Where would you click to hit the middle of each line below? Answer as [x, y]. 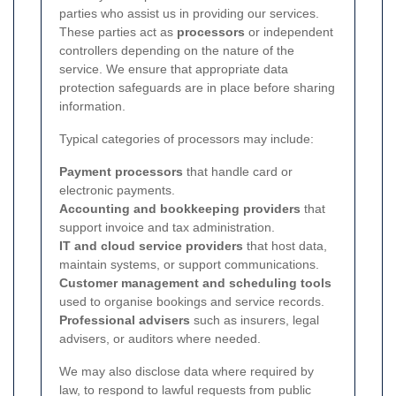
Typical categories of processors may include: [187, 139]
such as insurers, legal [255, 320]
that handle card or [238, 171]
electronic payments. [117, 190]
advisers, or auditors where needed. [160, 339]
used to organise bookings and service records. [192, 301]
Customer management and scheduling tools [195, 283]
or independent [289, 32]
